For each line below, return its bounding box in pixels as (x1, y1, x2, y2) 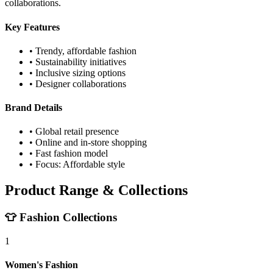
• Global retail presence (29, 126, 119, 137)
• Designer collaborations (29, 78, 126, 89)
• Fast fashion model (29, 148, 108, 159)
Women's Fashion (5, 260, 78, 271)
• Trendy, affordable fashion (29, 45, 136, 56)
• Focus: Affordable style (29, 159, 125, 170)
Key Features (5, 21, 60, 32)
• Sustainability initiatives (29, 56, 126, 67)
